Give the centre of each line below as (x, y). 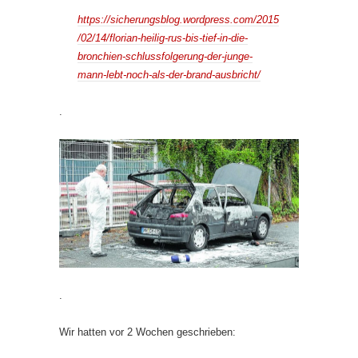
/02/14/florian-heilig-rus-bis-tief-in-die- (163, 38)
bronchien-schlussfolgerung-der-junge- (165, 56)
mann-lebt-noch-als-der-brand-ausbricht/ (169, 75)
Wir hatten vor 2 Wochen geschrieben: (147, 332)
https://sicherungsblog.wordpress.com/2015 (178, 20)
